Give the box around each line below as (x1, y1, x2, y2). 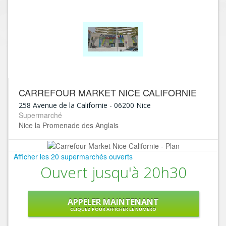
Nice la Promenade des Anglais (19, 120, 119, 130)
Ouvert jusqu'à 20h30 (40, 162, 187, 183)
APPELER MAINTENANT (68, 196, 159, 208)
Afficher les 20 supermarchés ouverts (14, 151, 133, 162)
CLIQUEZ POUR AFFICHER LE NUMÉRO (70, 206, 156, 213)
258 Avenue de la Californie (19, 100, 107, 110)
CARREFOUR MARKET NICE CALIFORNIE (19, 86, 197, 99)
